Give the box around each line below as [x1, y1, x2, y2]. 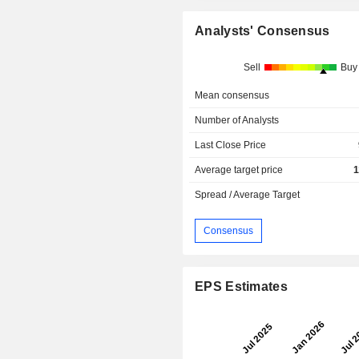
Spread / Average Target [195, 189, 301, 201]
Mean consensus [195, 90, 270, 102]
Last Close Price [195, 139, 267, 151]
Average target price [195, 164, 284, 176]
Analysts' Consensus [195, 24, 330, 38]
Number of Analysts [195, 115, 280, 127]
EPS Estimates [195, 280, 288, 294]
